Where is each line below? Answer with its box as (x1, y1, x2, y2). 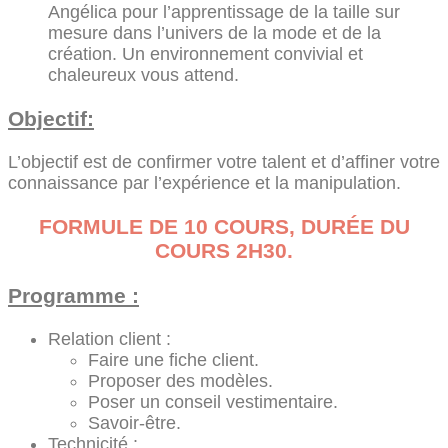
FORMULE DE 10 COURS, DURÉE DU (38, 214, 410, 238)
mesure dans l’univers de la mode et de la (48, 22, 381, 43)
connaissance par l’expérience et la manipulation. (8, 172, 401, 193)
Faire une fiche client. (88, 350, 259, 371)
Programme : (8, 284, 139, 307)
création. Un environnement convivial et (48, 43, 363, 64)
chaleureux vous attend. (48, 64, 239, 85)
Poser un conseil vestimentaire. (88, 392, 338, 413)
